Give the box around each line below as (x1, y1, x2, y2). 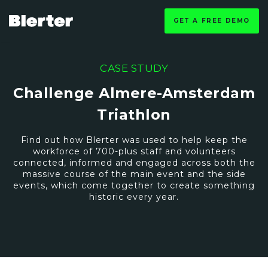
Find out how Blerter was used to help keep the (20, 135, 248, 145)
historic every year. (89, 191, 179, 202)
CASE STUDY (100, 62, 168, 74)
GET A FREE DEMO (173, 17, 250, 25)
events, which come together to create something (13, 180, 255, 191)
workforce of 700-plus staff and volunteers (32, 146, 236, 157)
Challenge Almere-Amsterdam (13, 84, 255, 102)
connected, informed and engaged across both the (13, 157, 255, 168)
